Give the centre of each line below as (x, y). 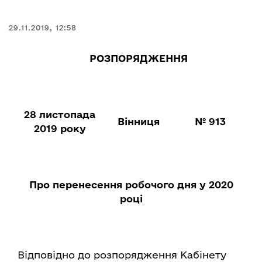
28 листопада (60, 114)
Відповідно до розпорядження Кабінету (122, 255)
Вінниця (139, 121)
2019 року (60, 128)
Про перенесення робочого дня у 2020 (131, 185)
